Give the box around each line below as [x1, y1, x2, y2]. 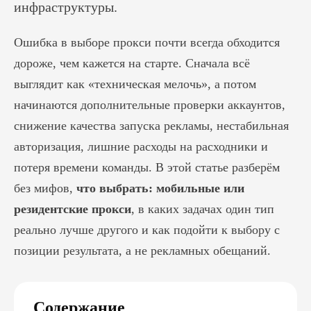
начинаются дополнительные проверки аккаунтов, [14, 98, 285, 112]
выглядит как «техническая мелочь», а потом [14, 77, 256, 91]
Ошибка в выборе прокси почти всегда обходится [14, 35, 280, 49]
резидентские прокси [14, 202, 131, 216]
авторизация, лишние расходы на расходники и [14, 140, 268, 153]
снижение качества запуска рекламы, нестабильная [14, 119, 289, 133]
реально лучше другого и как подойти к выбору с [14, 223, 280, 237]
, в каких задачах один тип [131, 202, 274, 216]
